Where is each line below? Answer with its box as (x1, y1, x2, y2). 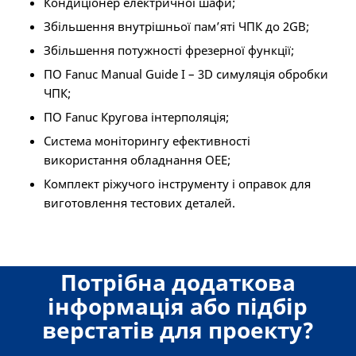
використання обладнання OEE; (43, 152, 230, 168)
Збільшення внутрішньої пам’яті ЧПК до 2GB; (43, 18, 309, 35)
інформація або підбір (48, 291, 308, 322)
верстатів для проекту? (41, 315, 314, 346)
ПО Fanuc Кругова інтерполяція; (43, 109, 229, 126)
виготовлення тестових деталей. (43, 195, 235, 211)
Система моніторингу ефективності (43, 133, 250, 149)
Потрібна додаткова (60, 267, 296, 298)
